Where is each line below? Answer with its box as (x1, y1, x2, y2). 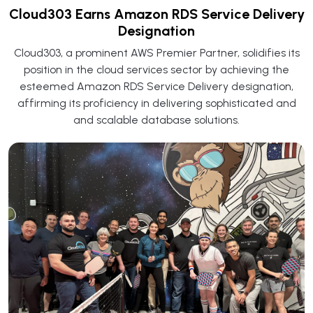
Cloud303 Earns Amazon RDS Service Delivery (8, 5, 305, 22)
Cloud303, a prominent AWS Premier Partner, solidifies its (13, 45, 300, 59)
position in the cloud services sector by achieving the (24, 62, 289, 76)
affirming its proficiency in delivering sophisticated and (17, 96, 296, 110)
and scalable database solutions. (73, 112, 240, 126)
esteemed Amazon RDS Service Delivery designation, (20, 79, 293, 93)
